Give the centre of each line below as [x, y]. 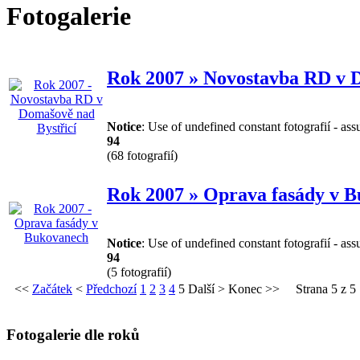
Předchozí [111, 288]
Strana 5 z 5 [326, 288]
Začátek [52, 288]
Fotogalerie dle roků [73, 334]
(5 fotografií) [139, 272]
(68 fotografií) [142, 155]
